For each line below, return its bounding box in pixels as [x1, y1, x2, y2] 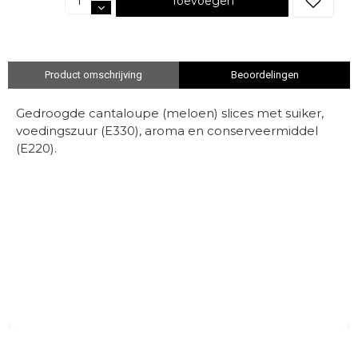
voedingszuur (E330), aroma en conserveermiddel [16, 123, 318, 138]
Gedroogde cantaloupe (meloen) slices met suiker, [16, 105, 324, 121]
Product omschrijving [45, 69, 142, 81]
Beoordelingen [230, 69, 299, 81]
